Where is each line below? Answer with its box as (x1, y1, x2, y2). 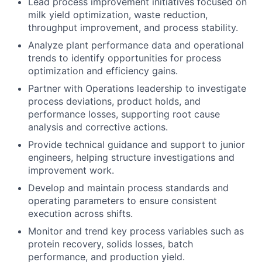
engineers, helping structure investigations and (28, 151, 235, 163)
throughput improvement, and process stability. (28, 21, 238, 33)
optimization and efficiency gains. (28, 64, 178, 77)
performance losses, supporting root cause (28, 108, 220, 120)
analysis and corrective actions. (28, 120, 168, 133)
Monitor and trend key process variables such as (28, 225, 244, 237)
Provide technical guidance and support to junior (28, 138, 245, 150)
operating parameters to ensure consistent (28, 194, 217, 206)
